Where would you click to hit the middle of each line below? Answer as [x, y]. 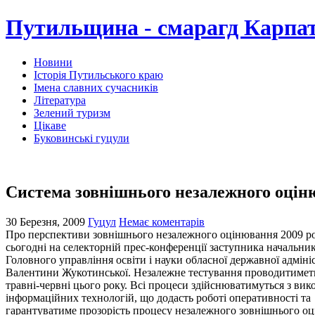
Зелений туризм [72, 112]
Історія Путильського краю [98, 75]
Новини [53, 62]
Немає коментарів [162, 221]
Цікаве [50, 125]
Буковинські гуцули [82, 138]
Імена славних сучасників [96, 87]
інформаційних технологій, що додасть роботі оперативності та [158, 297]
